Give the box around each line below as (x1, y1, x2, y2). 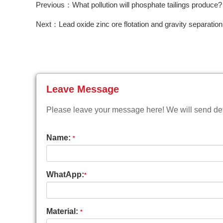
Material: (46, 207, 80, 216)
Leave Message (46, 84, 119, 95)
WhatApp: (46, 170, 84, 179)
